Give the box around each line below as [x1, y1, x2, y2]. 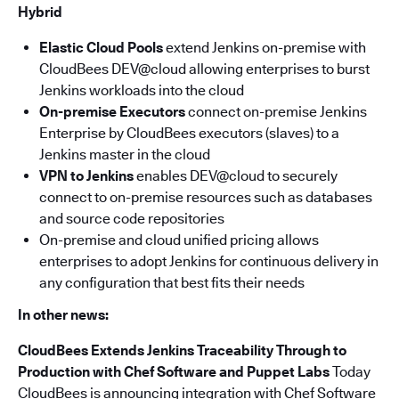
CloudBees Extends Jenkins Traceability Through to [18, 342, 346, 359]
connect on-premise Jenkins [185, 103, 367, 120]
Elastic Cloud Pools [39, 39, 163, 56]
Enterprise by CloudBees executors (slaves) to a [39, 125, 339, 142]
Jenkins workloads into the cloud [39, 82, 244, 99]
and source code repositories [39, 210, 224, 227]
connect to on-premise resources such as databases [39, 189, 372, 206]
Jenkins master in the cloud [39, 146, 210, 163]
